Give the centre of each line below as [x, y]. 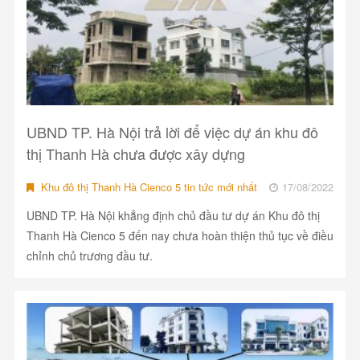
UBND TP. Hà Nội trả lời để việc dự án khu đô [172, 132]
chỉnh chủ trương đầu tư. [89, 256]
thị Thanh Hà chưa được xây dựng [135, 154]
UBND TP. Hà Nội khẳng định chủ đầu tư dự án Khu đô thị [173, 216]
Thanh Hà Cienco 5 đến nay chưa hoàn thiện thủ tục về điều [180, 236]
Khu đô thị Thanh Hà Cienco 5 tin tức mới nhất [147, 187]
